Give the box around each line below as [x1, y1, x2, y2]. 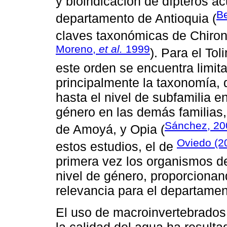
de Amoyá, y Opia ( [56, 122, 165, 136]
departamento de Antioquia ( [56, 11, 216, 25]
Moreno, [56, 43, 99, 55]
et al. [99, 43, 123, 55]
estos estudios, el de [56, 139, 177, 154]
